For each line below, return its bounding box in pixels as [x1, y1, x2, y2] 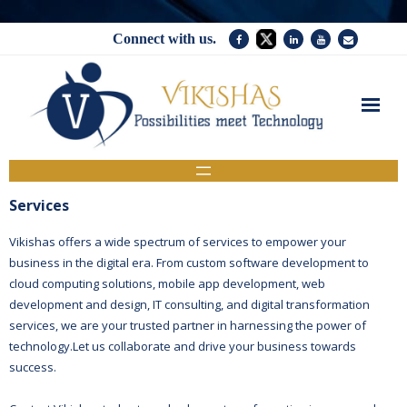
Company [36, 231, 89, 247]
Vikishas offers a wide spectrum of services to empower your [9, 233, 346, 250]
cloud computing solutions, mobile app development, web [9, 275, 325, 292]
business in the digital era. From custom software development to [9, 254, 369, 271]
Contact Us [36, 298, 95, 314]
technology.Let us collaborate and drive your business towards [9, 338, 356, 354]
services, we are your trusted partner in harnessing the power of [9, 317, 366, 333]
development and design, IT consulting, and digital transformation [9, 296, 370, 313]
